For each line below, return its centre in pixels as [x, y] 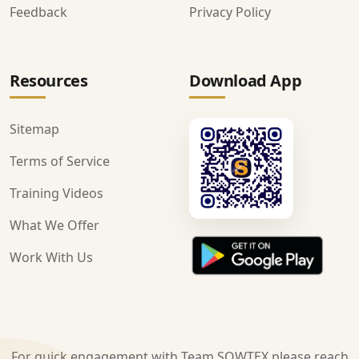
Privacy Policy [230, 12]
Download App [246, 80]
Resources [49, 80]
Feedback [38, 12]
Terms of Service [60, 161]
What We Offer [54, 225]
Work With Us [51, 257]
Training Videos [56, 193]
